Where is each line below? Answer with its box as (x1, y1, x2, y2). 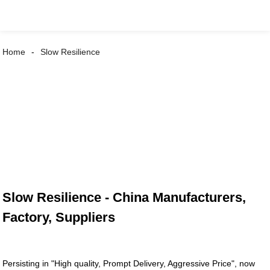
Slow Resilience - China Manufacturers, (2, 190, 246, 206)
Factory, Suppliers (2, 210, 116, 225)
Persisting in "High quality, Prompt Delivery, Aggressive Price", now (2, 259, 256, 269)
